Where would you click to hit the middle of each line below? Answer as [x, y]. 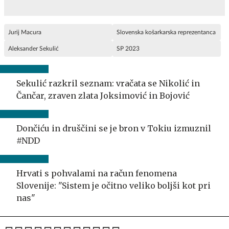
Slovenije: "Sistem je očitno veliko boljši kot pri [113, 185]
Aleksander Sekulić [33, 48]
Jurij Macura [25, 32]
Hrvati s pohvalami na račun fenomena [97, 173]
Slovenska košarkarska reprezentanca [166, 32]
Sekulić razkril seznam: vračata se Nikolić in [108, 83]
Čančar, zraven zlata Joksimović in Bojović [103, 95]
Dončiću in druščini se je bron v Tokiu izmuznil [114, 128]
